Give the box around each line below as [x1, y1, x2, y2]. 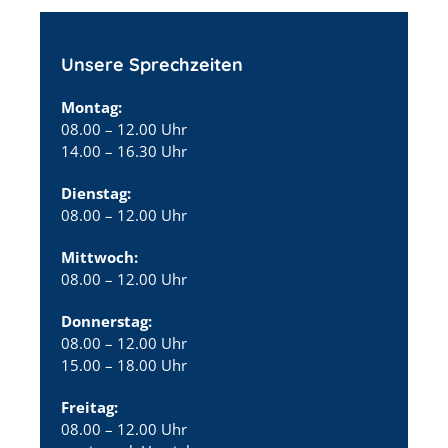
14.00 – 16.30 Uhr [61, 140, 187, 161]
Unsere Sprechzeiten [61, 52, 243, 76]
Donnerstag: [61, 310, 152, 331]
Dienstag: [61, 182, 131, 203]
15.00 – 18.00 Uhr [61, 354, 187, 375]
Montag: [61, 96, 122, 117]
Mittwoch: [61, 246, 138, 267]
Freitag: [61, 396, 118, 417]
